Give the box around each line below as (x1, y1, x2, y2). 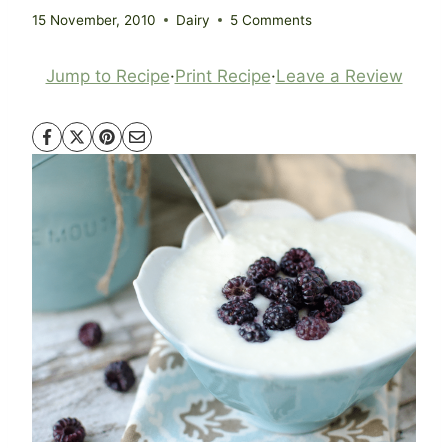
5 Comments (230, 11, 312, 28)
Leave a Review (275, 65, 403, 86)
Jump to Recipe (45, 65, 170, 86)
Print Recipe (174, 65, 271, 86)
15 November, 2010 (32, 11, 156, 28)
